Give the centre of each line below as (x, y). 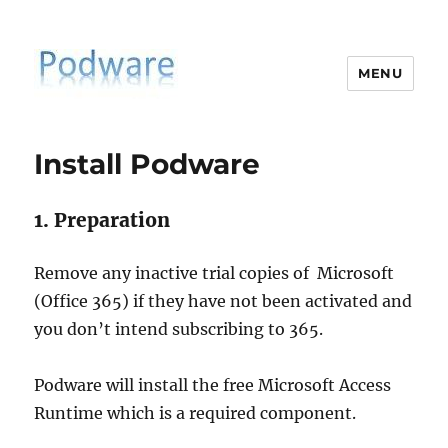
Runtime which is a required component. (195, 413)
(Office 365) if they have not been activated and (223, 301)
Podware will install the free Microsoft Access (213, 385)
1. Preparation (102, 220)
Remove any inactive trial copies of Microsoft (214, 273)
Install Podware (147, 164)
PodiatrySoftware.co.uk (177, 126)
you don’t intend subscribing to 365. (179, 329)
